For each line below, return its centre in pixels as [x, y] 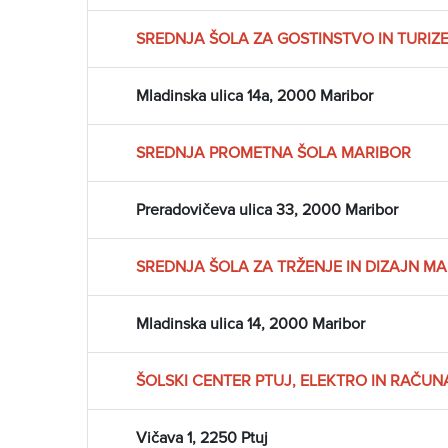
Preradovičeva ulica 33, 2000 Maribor [267, 210]
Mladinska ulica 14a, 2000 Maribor [254, 96]
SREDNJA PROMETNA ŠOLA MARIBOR [273, 153]
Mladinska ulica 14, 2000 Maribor [250, 324]
